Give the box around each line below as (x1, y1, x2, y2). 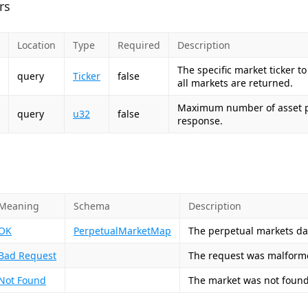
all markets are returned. (177, 76, 293, 89)
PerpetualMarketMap (74, 224, 171, 237)
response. (177, 114, 223, 127)
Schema (74, 199, 110, 212)
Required (118, 38, 160, 52)
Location (17, 38, 56, 52)
